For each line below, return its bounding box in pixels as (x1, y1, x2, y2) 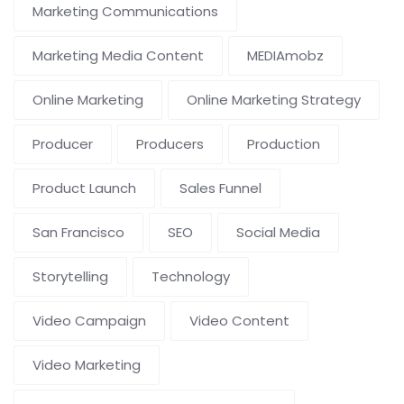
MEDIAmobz (247, 46, 324, 66)
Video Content (189, 311, 289, 331)
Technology (151, 267, 230, 287)
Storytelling (32, 267, 108, 287)
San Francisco (32, 223, 124, 243)
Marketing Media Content (32, 46, 204, 66)
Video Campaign (32, 311, 146, 331)
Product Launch (32, 179, 136, 198)
